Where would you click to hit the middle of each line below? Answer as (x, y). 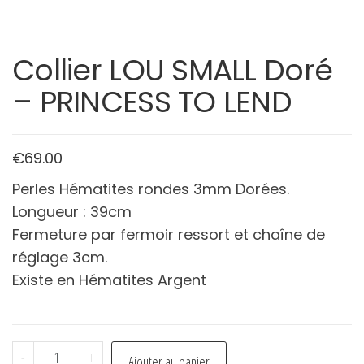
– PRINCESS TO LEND (152, 102)
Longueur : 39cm (72, 212)
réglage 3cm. (60, 258)
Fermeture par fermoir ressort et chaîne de (169, 235)
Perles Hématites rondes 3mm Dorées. (151, 189)
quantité (58, 352)
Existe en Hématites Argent (109, 280)
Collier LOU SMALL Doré (173, 71)
